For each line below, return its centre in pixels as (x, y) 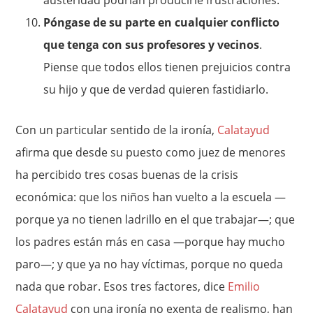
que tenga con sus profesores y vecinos (152, 45)
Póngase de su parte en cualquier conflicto (162, 23)
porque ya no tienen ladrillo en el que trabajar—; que (155, 220)
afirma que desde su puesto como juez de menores (151, 153)
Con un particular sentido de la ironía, (117, 130)
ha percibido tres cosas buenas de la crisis (127, 175)
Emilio (244, 287)
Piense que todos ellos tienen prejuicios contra (167, 67)
